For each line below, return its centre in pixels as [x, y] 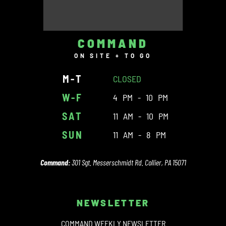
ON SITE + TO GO [113, 56]
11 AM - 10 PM [141, 116]
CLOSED [127, 79]
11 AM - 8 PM [139, 135]
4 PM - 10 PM [140, 98]
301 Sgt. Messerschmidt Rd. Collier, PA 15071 [128, 162]
